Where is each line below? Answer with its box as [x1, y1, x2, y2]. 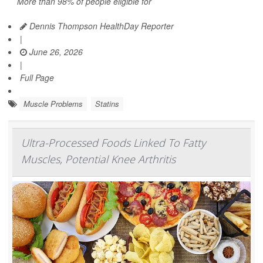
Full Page [20, 71, 54, 83]
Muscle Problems [23, 97, 83, 109]
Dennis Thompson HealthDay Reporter [27, 19, 174, 32]
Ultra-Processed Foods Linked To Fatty [21, 135, 205, 150]
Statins [95, 97, 119, 109]
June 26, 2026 [27, 45, 83, 58]
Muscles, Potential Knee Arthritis [21, 151, 176, 166]
